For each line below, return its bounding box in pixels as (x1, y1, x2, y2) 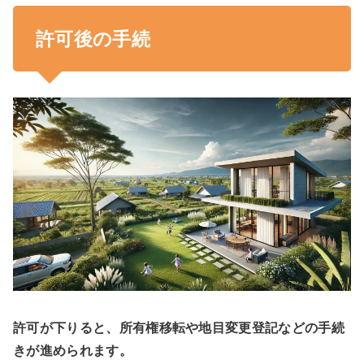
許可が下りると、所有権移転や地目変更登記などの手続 (13, 321, 344, 335)
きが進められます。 (13, 344, 132, 357)
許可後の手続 (36, 28, 151, 50)
